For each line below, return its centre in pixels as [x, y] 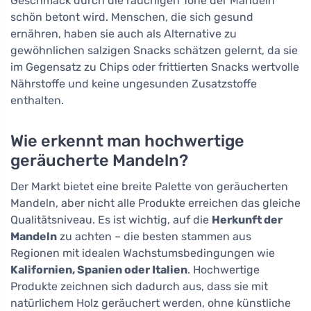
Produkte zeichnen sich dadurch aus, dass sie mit [139, 287]
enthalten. [37, 101]
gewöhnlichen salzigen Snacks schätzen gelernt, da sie [154, 51]
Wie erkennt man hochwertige [127, 141]
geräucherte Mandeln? [99, 161]
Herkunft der [247, 220]
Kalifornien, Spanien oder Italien [99, 270]
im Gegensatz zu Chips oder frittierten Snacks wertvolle [155, 67]
